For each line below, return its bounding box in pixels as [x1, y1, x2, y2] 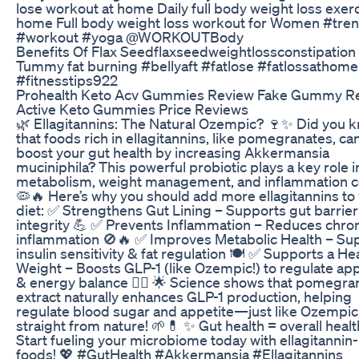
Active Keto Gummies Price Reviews [16, 99, 248, 118]
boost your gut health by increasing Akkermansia [16, 143, 329, 161]
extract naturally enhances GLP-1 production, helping [16, 287, 352, 305]
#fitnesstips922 [16, 71, 118, 89]
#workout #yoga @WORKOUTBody [16, 27, 244, 46]
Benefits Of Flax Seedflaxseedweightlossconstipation [16, 42, 356, 60]
